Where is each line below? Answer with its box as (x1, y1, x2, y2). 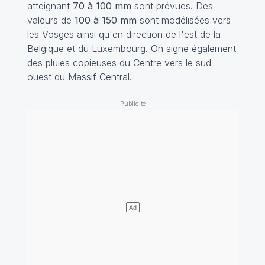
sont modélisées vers (136, 14, 231, 26)
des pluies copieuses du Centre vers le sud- (27, 56, 215, 69)
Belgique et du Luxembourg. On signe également (27, 42, 236, 54)
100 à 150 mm (71, 14, 137, 26)
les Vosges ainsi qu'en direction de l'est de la (27, 28, 221, 40)
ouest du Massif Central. (27, 70, 132, 83)
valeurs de (27, 14, 72, 26)
